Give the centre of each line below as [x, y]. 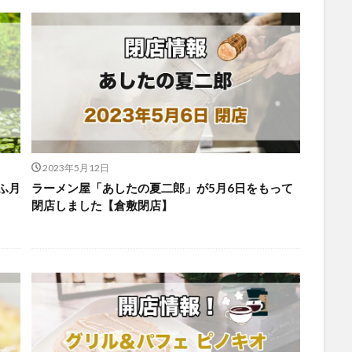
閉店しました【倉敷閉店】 [102, 205]
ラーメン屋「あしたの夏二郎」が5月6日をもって [162, 188]
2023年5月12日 [76, 168]
